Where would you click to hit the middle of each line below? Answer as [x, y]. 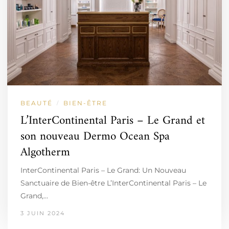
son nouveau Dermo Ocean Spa [95, 137]
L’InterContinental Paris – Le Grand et [113, 121]
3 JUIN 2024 [43, 213]
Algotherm [45, 153]
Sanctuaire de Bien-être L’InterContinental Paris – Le [113, 183]
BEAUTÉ [37, 103]
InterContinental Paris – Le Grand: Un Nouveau [103, 170]
